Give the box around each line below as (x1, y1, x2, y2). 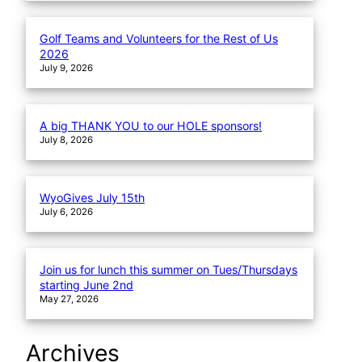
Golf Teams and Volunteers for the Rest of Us (40, 32, 279, 46)
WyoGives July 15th (40, 191, 145, 205)
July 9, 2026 (40, 62, 94, 74)
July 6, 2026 (40, 206, 94, 218)
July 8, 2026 (40, 134, 94, 146)
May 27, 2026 (40, 293, 99, 305)
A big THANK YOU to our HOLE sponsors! (40, 119, 263, 133)
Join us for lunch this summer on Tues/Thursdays (40, 262, 298, 276)
